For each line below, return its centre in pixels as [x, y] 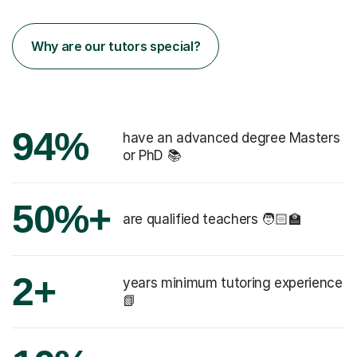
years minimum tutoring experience [233, 282]
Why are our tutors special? [116, 46]
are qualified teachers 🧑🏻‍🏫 [212, 219]
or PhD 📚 [152, 155]
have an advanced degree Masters [231, 137]
